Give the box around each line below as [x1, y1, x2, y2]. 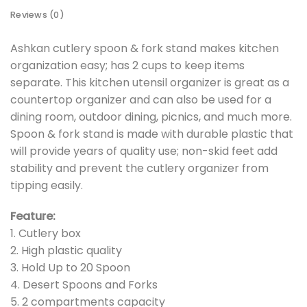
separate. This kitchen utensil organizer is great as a [10, 74, 289, 90]
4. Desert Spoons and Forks [10, 277, 158, 293]
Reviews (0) [10, 8, 64, 21]
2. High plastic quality [10, 243, 122, 259]
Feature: [10, 208, 56, 225]
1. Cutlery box [10, 225, 81, 242]
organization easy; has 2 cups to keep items [10, 57, 245, 73]
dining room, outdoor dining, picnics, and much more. [10, 108, 292, 125]
